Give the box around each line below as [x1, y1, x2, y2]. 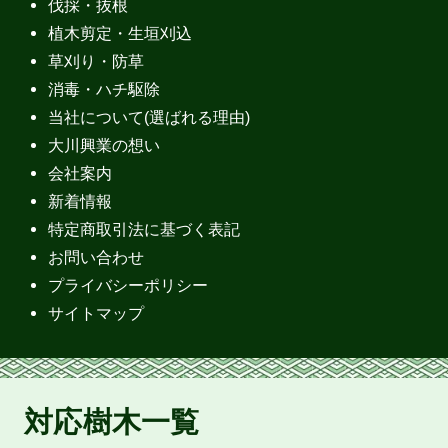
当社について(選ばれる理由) [48, 107, 251, 126]
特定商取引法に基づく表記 [48, 220, 241, 239]
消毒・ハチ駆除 [48, 79, 161, 98]
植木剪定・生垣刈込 [48, 23, 193, 42]
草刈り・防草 [48, 51, 145, 70]
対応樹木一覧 [24, 405, 200, 438]
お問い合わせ [48, 248, 145, 267]
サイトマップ [48, 304, 145, 323]
